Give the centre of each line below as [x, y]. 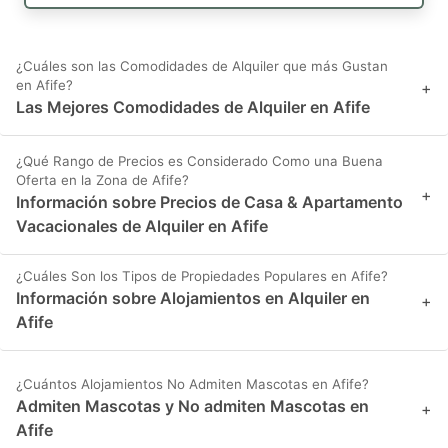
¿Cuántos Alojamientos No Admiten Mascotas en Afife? [192, 384]
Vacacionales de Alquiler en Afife [142, 226]
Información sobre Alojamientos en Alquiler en [193, 298]
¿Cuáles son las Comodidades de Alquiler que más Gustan [202, 66]
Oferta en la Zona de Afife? [102, 180]
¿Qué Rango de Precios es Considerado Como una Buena [199, 161]
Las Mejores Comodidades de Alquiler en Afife [193, 107]
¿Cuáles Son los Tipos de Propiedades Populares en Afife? [202, 276]
